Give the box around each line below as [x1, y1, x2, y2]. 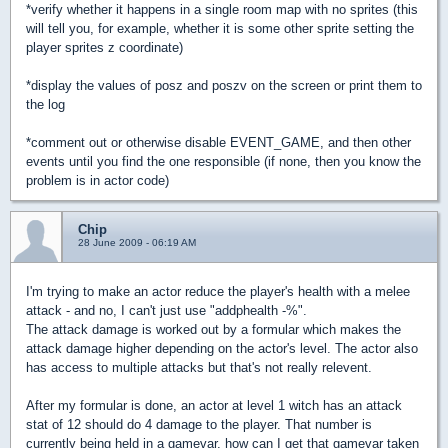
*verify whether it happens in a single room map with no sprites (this [26, 2, 418, 17]
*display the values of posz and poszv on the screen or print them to [26, 78, 422, 93]
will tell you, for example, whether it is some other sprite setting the [26, 21, 414, 36]
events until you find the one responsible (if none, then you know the [26, 154, 421, 169]
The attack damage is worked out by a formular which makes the [26, 322, 401, 337]
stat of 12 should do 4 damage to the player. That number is [26, 417, 372, 432]
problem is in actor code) [26, 173, 169, 188]
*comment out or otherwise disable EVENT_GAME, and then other [26, 135, 411, 150]
